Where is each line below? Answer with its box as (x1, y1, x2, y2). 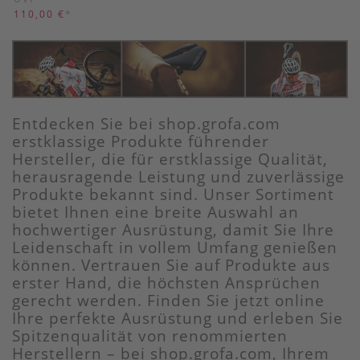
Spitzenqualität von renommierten (12, 325, 288, 346)
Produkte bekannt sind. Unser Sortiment (12, 183, 334, 204)
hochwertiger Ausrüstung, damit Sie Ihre (12, 219, 334, 239)
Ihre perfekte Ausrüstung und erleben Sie (12, 307, 343, 328)
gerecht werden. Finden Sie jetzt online (12, 289, 325, 310)
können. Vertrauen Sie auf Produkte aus (12, 254, 330, 275)
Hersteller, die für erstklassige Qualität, (12, 148, 328, 169)
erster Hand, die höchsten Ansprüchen (12, 272, 321, 292)
